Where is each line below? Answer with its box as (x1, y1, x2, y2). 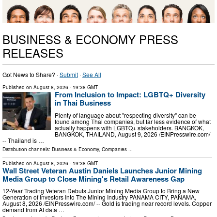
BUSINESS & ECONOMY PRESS (2, 31, 178, 48)
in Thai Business (55, 97, 111, 108)
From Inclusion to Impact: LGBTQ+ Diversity (55, 89, 205, 100)
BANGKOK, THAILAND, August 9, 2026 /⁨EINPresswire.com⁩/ (55, 129, 210, 138)
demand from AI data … (2, 205, 64, 214)
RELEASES (2, 44, 63, 62)
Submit (60, 70, 78, 79)
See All (82, 70, 101, 79)
